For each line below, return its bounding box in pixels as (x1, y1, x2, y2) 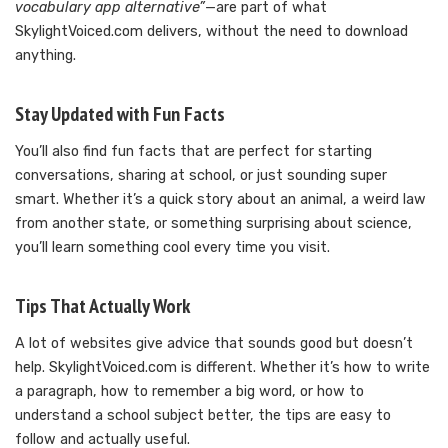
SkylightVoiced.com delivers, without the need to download (15, 22, 408, 40)
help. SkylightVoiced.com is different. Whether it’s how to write (15, 358, 430, 376)
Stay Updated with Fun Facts (15, 100, 225, 127)
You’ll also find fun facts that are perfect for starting (15, 142, 372, 160)
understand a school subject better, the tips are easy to (15, 406, 391, 424)
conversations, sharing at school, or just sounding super (15, 166, 387, 184)
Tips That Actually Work (15, 292, 190, 319)
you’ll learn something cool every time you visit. (15, 238, 330, 256)
